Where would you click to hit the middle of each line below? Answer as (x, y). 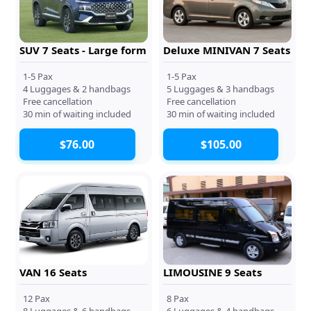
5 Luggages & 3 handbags (220, 89)
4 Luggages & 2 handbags (77, 89)
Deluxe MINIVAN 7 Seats (227, 50)
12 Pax (37, 298)
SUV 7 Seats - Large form (83, 50)
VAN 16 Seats (53, 272)
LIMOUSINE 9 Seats (212, 272)
